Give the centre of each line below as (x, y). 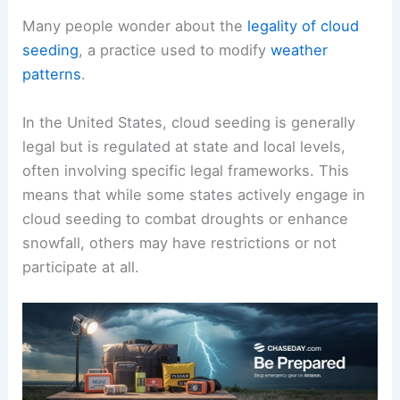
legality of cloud (304, 26)
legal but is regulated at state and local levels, (184, 146)
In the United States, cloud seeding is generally (189, 122)
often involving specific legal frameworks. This (186, 170)
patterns (52, 75)
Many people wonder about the (135, 26)
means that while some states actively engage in (194, 194)
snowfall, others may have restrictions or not (180, 242)
